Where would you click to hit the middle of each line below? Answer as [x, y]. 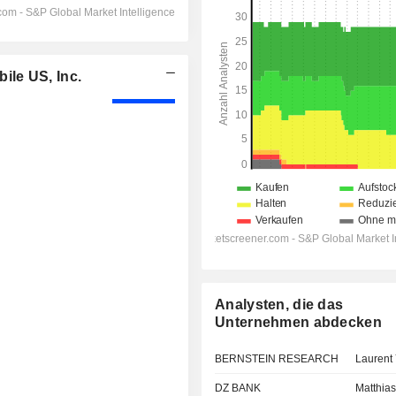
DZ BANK [238, 388]
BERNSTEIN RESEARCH [277, 359]
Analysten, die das [279, 305]
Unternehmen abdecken [298, 322]
